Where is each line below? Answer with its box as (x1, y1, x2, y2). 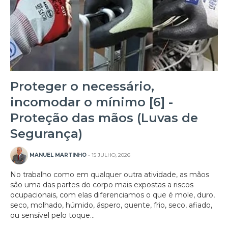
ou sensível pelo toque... (10, 211, 95, 220)
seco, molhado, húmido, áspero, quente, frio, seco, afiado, (10, 201, 212, 210)
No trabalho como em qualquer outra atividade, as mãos (10, 170, 209, 180)
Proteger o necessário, (10, 79, 154, 94)
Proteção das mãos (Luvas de (10, 110, 198, 126)
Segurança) (10, 126, 82, 141)
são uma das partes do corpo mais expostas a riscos (10, 180, 193, 190)
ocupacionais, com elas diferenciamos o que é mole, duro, (10, 190, 215, 200)
